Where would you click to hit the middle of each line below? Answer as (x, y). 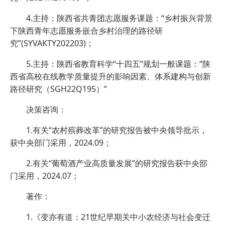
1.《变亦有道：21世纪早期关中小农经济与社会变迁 (118, 217)
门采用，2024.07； (45, 176)
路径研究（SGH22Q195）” (59, 89)
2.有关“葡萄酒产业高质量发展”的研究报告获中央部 (117, 163)
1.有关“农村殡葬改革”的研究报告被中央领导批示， (117, 130)
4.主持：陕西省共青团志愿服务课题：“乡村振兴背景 (119, 18)
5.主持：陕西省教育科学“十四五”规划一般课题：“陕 (118, 64)
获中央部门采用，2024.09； (61, 143)
